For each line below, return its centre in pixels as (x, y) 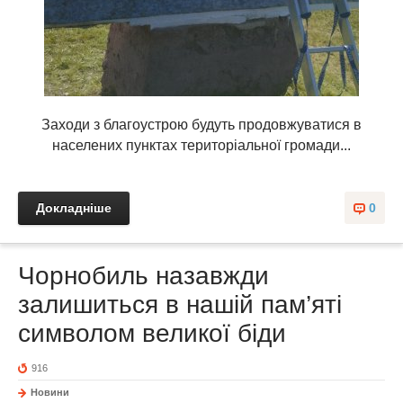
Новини (50, 393)
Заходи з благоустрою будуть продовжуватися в (201, 125)
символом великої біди (152, 334)
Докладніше (74, 208)
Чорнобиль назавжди (143, 276)
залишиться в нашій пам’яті (180, 305)
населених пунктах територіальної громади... (201, 146)
